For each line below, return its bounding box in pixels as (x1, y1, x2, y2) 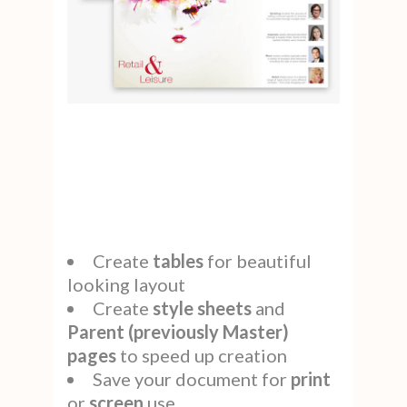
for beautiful (203, 250, 312, 273)
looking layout (67, 273, 185, 296)
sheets (197, 297, 252, 320)
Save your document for (93, 368, 291, 391)
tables (153, 250, 203, 273)
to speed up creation (116, 344, 287, 367)
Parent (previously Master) (67, 321, 289, 343)
